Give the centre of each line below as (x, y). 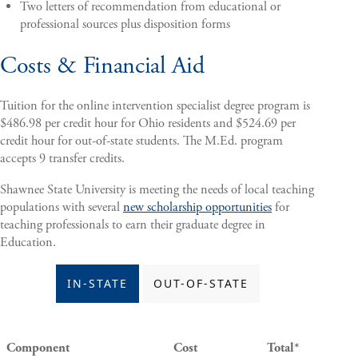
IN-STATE (97, 284)
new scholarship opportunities (197, 207)
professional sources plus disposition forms (125, 24)
